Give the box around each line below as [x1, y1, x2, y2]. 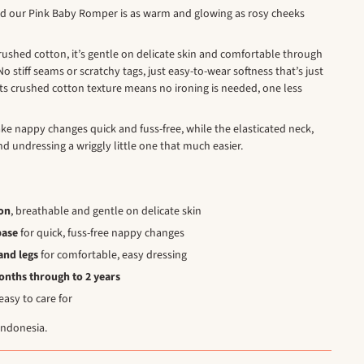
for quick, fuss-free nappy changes [18, 225, 184, 242]
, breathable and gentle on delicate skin [11, 203, 201, 220]
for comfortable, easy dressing [38, 247, 187, 264]
